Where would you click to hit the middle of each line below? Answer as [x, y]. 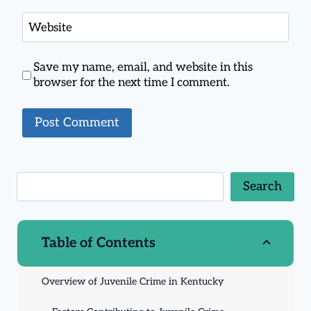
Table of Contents [99, 243]
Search [262, 186]
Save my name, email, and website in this [143, 68]
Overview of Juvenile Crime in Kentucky [133, 281]
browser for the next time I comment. [132, 83]
